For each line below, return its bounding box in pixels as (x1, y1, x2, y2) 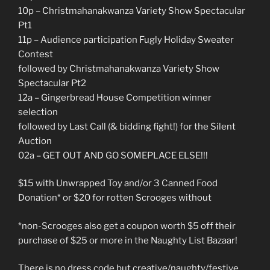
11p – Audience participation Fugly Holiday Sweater (18, 34, 234, 45)
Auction (18, 135, 52, 146)
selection (18, 106, 58, 118)
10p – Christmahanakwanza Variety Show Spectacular (18, 5, 245, 16)
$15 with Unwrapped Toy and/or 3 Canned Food (18, 178, 218, 189)
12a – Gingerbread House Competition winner (18, 92, 212, 103)
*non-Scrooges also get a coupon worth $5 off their (18, 220, 236, 231)
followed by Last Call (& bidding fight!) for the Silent (18, 121, 236, 132)
